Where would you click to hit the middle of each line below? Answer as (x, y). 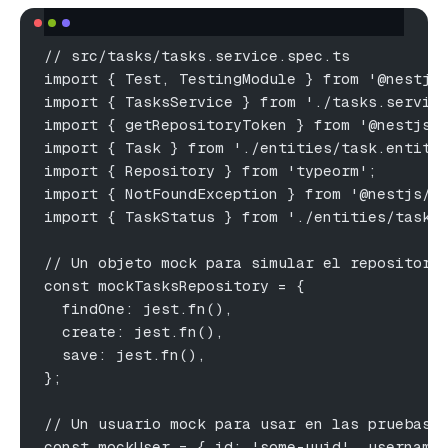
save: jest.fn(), (125, 354)
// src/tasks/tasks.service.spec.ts (197, 55)
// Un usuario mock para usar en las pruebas (237, 423)
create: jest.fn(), (134, 331)
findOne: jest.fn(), (138, 308)
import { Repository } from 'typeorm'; (210, 170)
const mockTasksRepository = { (174, 285)
